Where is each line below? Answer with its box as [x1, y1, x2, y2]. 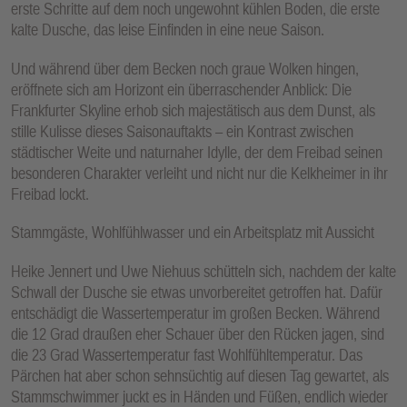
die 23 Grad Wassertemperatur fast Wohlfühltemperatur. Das [11, 344, 362, 364]
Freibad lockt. [11, 184, 89, 203]
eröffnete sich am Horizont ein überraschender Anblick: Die [11, 79, 352, 99]
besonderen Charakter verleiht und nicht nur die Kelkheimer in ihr [11, 163, 388, 183]
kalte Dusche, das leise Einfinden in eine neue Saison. [11, 20, 324, 40]
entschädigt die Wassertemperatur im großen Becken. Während [11, 303, 380, 323]
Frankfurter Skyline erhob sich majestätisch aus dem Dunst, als [11, 100, 375, 120]
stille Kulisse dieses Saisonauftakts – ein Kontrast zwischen [11, 121, 353, 141]
